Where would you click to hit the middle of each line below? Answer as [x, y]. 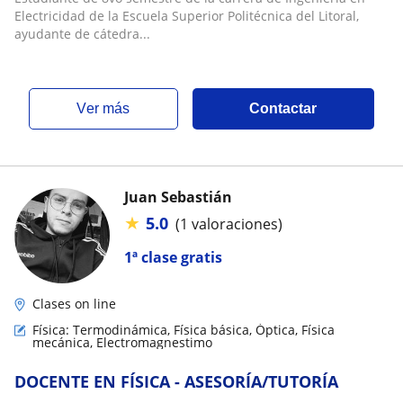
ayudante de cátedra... [82, 34]
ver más [108, 108]
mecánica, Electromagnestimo [122, 342]
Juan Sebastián [178, 197]
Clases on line [74, 304]
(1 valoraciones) [229, 224]
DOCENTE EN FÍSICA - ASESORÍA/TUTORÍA [176, 381]
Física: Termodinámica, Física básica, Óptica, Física [184, 330]
